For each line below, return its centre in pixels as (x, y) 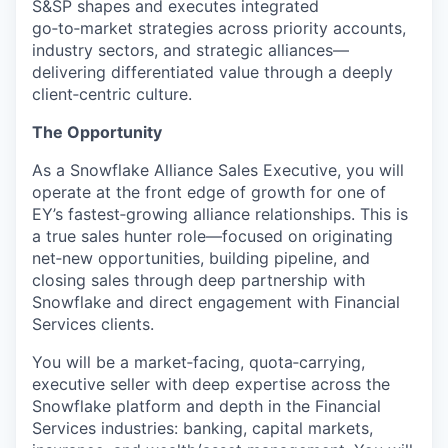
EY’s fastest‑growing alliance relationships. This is (220, 214)
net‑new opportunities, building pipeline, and (201, 258)
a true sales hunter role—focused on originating (212, 236)
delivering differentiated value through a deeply (212, 72)
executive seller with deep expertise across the (211, 384)
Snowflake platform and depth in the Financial (206, 406)
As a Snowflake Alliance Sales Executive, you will (218, 170)
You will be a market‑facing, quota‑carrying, (198, 362)
